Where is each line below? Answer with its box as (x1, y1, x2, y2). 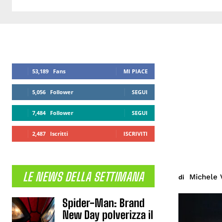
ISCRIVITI (123, 130, 148, 137)
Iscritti (50, 130, 68, 137)
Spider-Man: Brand (62, 196, 145, 210)
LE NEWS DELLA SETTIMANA (22, 169, 144, 184)
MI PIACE (123, 67, 148, 75)
